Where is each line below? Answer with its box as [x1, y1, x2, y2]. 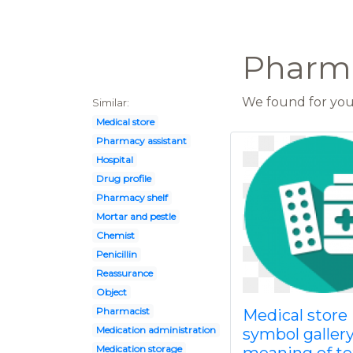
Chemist [95, 229, 135, 241]
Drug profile [95, 173, 151, 184]
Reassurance [95, 267, 153, 279]
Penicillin [95, 248, 137, 260]
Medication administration [95, 324, 216, 336]
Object [95, 286, 127, 298]
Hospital [95, 154, 133, 165]
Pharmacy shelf [95, 191, 168, 203]
